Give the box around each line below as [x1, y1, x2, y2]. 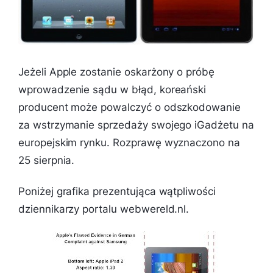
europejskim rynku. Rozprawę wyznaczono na [18, 136, 240, 149]
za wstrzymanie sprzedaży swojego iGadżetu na [18, 119, 254, 132]
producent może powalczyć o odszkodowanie [18, 101, 241, 114]
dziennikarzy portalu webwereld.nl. [18, 203, 190, 216]
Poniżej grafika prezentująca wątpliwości [18, 185, 216, 198]
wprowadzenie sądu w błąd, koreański [18, 83, 207, 96]
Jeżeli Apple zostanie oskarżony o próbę [18, 66, 215, 79]
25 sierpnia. [18, 154, 75, 167]
